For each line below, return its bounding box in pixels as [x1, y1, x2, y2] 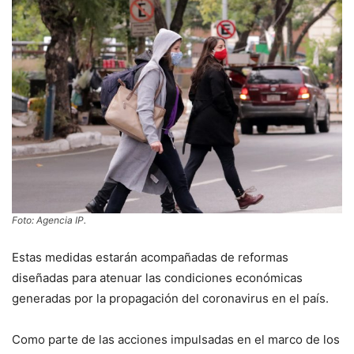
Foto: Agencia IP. [12, 214, 86, 227]
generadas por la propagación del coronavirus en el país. [12, 291, 329, 307]
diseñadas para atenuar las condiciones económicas [12, 270, 303, 286]
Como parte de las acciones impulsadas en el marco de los [12, 332, 340, 348]
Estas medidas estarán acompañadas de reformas [12, 250, 288, 265]
